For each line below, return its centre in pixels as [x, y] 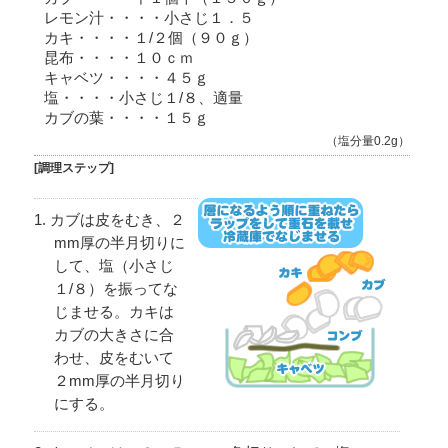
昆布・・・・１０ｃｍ [118, 58]
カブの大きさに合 [113, 335]
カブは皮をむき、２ [117, 220]
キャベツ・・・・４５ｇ [126, 78]
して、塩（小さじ [113, 266]
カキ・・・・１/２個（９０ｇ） [150, 38]
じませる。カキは [113, 312]
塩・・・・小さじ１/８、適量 [143, 98]
